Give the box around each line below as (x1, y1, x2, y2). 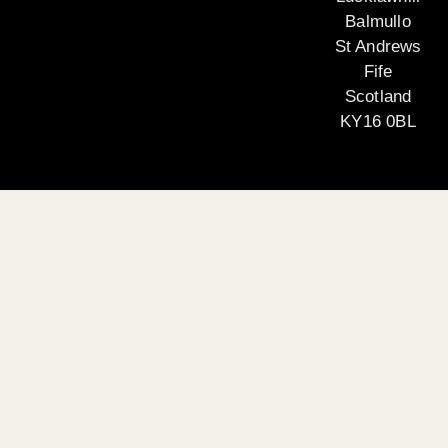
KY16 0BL (340, 111, 416, 131)
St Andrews (334, 36, 422, 56)
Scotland (344, 86, 412, 106)
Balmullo (345, 11, 411, 31)
